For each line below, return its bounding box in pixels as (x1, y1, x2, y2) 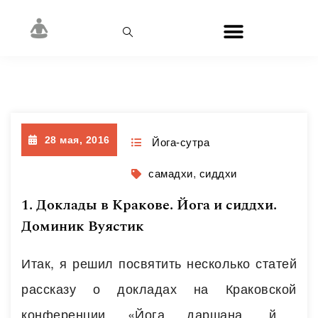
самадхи (148, 168, 193, 180)
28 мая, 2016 (44, 134, 110, 146)
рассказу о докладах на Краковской (21, 279, 297, 297)
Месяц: (94, 66, 152, 89)
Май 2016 (152, 66, 224, 89)
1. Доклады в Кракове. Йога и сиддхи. (21, 194, 277, 216)
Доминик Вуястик (21, 216, 144, 237)
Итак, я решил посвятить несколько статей (21, 253, 297, 272)
